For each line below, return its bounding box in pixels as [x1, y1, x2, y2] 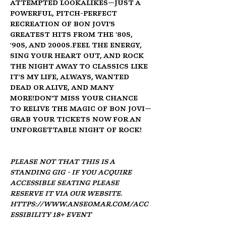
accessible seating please [10, 179, 121, 188]
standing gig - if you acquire [10, 168, 134, 177]
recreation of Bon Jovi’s [10, 20, 117, 29]
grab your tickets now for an [10, 116, 143, 124]
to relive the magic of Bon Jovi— [10, 105, 151, 114]
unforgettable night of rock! [10, 126, 142, 135]
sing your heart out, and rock [10, 52, 146, 61]
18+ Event [50, 211, 91, 219]
